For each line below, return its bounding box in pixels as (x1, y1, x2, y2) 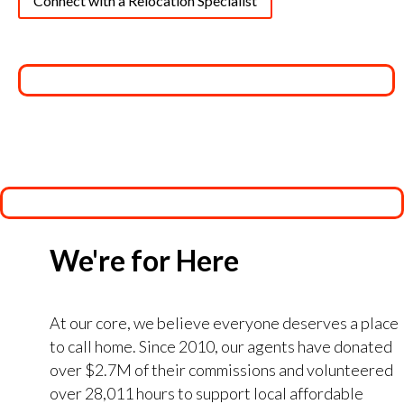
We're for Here (50, 243, 239, 278)
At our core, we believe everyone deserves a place (50, 313, 399, 333)
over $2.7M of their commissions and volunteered (50, 360, 393, 380)
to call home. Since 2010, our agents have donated (50, 336, 392, 356)
